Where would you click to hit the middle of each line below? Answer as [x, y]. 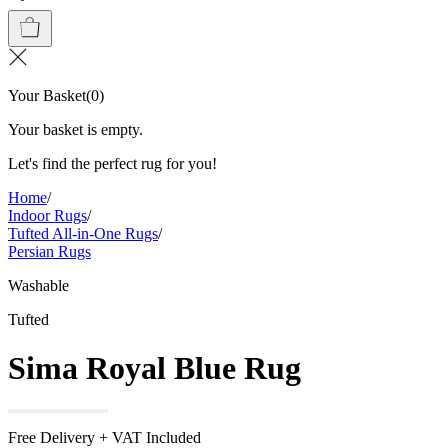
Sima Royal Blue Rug [154, 368]
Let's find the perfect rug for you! [112, 163]
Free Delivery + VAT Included [104, 437]
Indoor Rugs [47, 215]
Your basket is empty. [75, 129]
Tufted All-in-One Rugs [83, 233]
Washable [38, 285]
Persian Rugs [49, 251]
